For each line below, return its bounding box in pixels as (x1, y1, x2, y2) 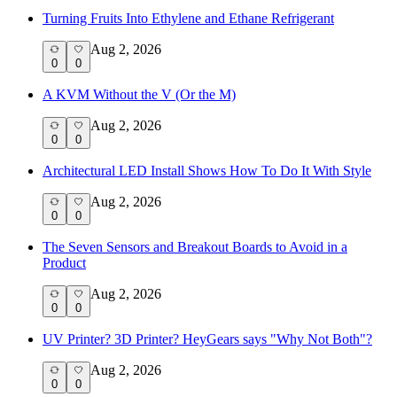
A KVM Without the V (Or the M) (43, 86, 236, 102)
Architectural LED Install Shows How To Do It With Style (43, 162, 371, 178)
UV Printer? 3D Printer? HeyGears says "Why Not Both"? (43, 331, 372, 346)
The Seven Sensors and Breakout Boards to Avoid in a (43, 238, 347, 254)
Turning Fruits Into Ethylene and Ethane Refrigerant (43, 10, 334, 26)
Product (43, 254, 86, 270)
